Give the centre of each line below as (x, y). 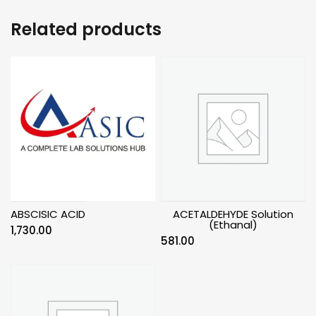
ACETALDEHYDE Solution (233, 214)
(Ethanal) (233, 224)
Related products (86, 29)
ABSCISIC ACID (48, 214)
